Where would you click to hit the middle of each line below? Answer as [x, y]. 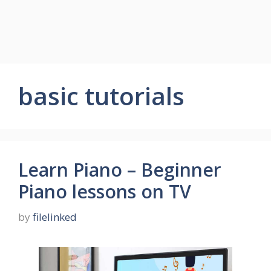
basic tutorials [101, 96]
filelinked [55, 217]
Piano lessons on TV [105, 191]
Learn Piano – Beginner [120, 170]
